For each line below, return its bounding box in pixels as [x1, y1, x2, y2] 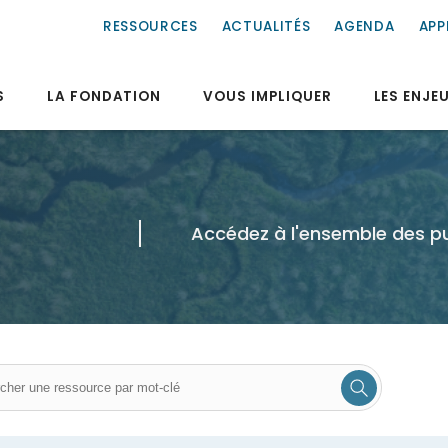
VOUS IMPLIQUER [203, 87, 332, 106]
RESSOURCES [102, 17, 198, 36]
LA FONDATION [46, 87, 162, 106]
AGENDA [334, 17, 395, 36]
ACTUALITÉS [221, 17, 311, 36]
